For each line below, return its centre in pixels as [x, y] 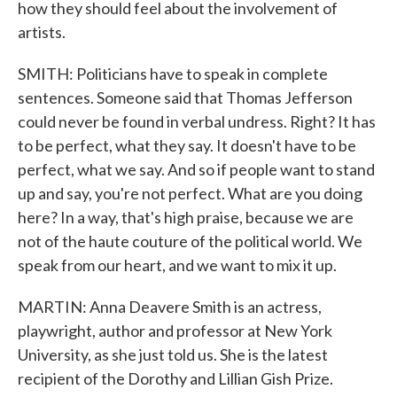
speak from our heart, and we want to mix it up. [177, 265]
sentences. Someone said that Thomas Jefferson [185, 97]
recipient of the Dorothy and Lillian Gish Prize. [175, 378]
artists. [42, 32]
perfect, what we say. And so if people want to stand [196, 169]
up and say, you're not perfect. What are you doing [190, 193]
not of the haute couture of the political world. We [190, 241]
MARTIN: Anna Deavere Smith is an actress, [170, 307]
